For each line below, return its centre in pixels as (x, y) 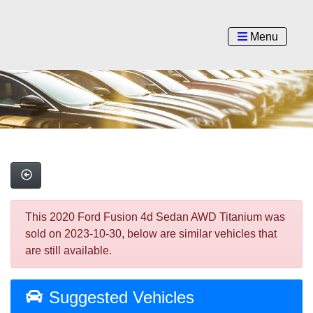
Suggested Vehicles (119, 298)
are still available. (68, 251)
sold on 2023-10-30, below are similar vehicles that (151, 234)
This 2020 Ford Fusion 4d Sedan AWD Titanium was (155, 217)
